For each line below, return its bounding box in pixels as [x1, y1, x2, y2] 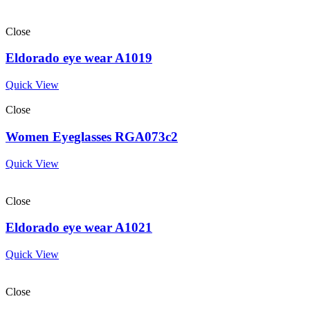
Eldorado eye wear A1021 [6, 220, 152, 235]
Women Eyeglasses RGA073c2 [6, 129, 178, 144]
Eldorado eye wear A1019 [6, 51, 152, 66]
